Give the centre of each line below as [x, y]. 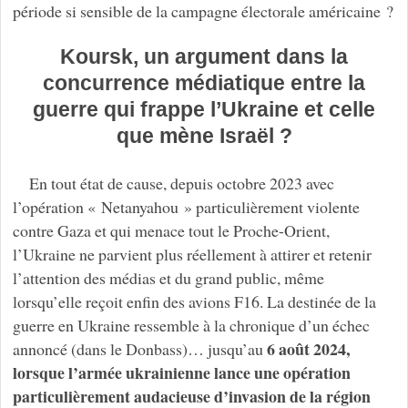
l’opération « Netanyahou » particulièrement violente [186, 206]
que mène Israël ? [204, 136]
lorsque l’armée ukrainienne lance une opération [181, 372]
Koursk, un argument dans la [204, 57]
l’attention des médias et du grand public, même [168, 277]
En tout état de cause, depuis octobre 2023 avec [181, 183]
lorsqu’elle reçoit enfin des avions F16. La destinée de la [194, 301]
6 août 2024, [308, 348]
